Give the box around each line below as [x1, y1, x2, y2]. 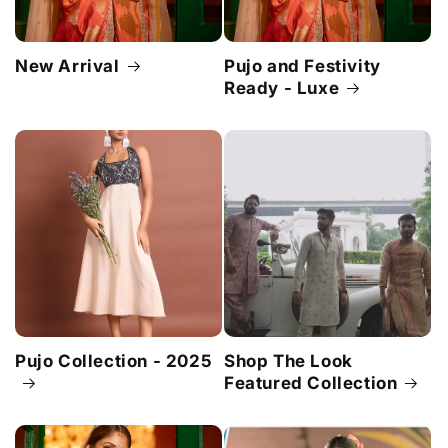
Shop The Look [224, 350, 353, 371]
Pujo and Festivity [224, 55, 381, 76]
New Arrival [15, 55, 120, 76]
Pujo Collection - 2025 [15, 350, 213, 371]
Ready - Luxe [224, 77, 340, 98]
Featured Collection [224, 372, 398, 393]
